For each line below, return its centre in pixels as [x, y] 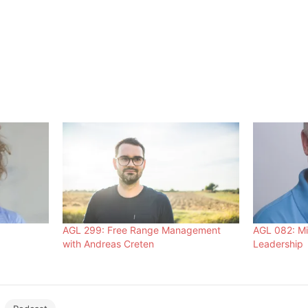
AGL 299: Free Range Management [142, 230]
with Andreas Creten [109, 244]
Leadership [278, 244]
